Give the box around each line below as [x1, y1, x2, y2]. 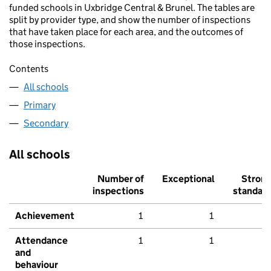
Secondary [24, 117, 68, 129]
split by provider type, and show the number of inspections [9, 14, 250, 26]
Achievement [15, 210, 74, 222]
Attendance [15, 235, 68, 247]
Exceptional [162, 173, 215, 185]
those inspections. [9, 38, 85, 50]
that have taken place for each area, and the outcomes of [9, 26, 243, 38]
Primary [24, 99, 56, 111]
